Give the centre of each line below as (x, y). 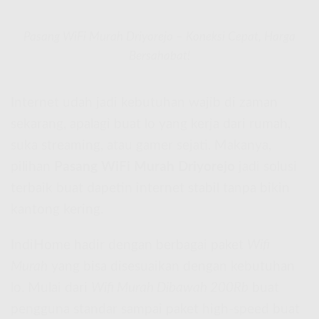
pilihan (32, 167)
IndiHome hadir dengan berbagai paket (129, 246)
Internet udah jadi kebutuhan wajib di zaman (144, 103)
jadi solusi (266, 167)
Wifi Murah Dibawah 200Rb (170, 288)
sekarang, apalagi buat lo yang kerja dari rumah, (151, 124)
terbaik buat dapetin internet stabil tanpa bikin (150, 188)
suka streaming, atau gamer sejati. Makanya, (141, 145)
